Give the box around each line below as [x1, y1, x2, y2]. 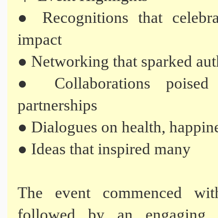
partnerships [18, 96, 97, 114]
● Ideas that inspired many [18, 140, 191, 158]
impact [18, 31, 62, 48]
